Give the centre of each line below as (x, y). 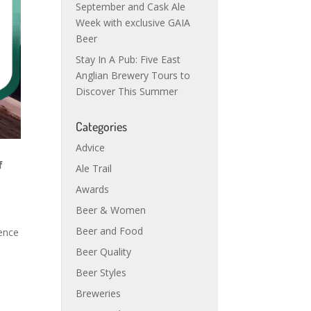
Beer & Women (111, 210)
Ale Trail (94, 168)
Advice (91, 148)
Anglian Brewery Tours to (133, 75)
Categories (102, 126)
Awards (93, 189)
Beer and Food (110, 231)
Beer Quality (104, 252)
